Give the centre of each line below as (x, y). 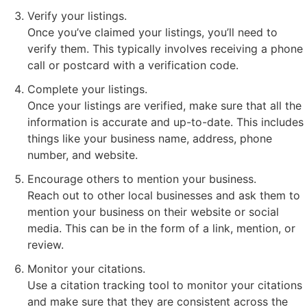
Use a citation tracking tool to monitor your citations (165, 285)
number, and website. (83, 155)
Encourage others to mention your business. (142, 179)
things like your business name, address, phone (150, 139)
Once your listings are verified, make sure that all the (164, 106)
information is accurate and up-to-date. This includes (165, 122)
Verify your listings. (77, 16)
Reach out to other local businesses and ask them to (164, 196)
